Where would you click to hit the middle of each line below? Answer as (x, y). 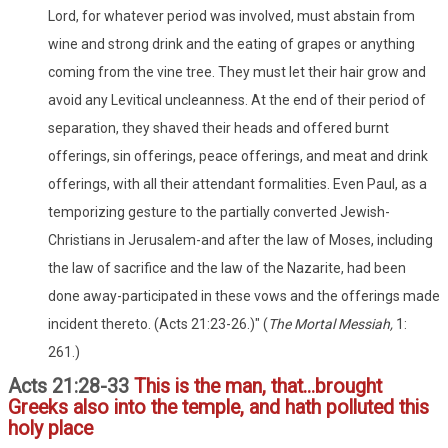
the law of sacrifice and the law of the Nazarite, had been (227, 267)
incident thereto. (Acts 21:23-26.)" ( (158, 323)
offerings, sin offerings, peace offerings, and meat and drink (238, 155)
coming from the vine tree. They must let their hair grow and (237, 71)
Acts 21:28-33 (71, 386)
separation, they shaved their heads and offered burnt (218, 127)
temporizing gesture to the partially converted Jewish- (219, 211)
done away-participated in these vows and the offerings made (244, 295)
